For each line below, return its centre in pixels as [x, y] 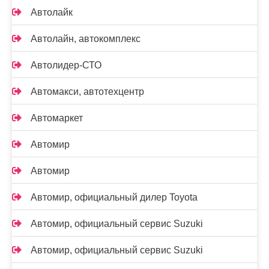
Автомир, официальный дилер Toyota [114, 197]
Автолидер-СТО [66, 65]
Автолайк [52, 12]
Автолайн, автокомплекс [86, 39]
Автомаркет [57, 118]
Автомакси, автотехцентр [87, 92]
